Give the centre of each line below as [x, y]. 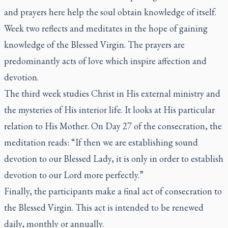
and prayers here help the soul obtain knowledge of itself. [111, 12]
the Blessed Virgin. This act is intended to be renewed [104, 207]
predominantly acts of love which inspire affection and [105, 61]
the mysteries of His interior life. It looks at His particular [109, 110]
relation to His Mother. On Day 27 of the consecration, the [113, 126]
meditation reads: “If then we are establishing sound [101, 142]
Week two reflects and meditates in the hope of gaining [106, 28]
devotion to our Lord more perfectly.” [75, 175]
